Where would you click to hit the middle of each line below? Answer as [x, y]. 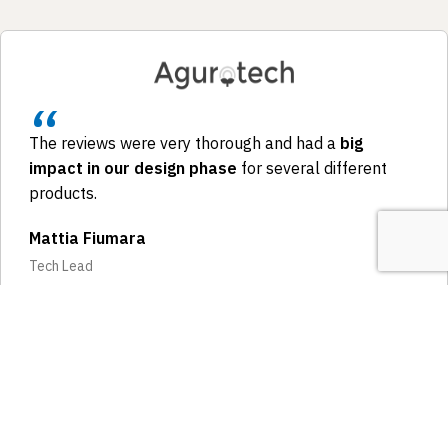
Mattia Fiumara [87, 237]
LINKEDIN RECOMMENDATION [117, 304]
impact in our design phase [133, 167]
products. [63, 192]
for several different [312, 167]
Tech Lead [61, 265]
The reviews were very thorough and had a [184, 142]
